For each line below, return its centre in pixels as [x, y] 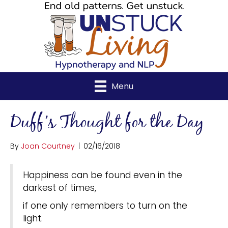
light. [33, 218]
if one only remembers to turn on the [105, 205]
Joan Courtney [48, 146]
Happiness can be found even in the [103, 175]
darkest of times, [60, 188]
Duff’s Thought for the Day [107, 123]
